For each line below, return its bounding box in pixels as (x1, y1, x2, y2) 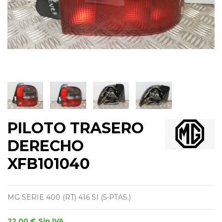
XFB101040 (7, 154, 90, 173)
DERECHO (7, 136, 84, 155)
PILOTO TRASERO (7, 118, 144, 137)
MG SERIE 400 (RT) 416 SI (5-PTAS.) (7, 192, 131, 202)
